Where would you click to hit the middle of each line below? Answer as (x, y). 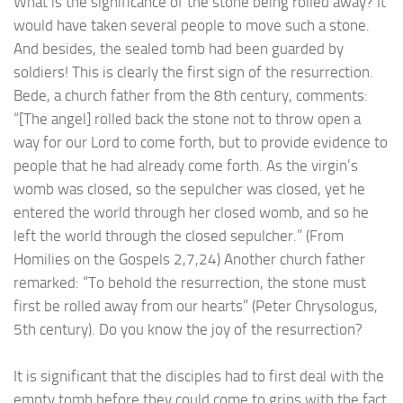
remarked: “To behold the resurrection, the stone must (190, 283)
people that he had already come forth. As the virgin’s (186, 166)
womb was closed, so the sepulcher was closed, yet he (189, 189)
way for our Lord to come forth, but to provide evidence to (201, 143)
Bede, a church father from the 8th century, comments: (191, 96)
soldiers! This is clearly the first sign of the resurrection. (193, 72)
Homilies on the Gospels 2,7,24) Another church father (189, 260)
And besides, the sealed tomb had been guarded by (179, 49)
